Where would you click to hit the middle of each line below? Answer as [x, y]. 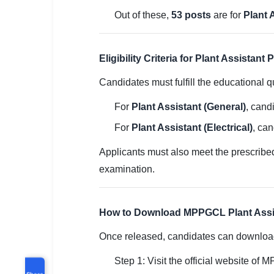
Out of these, [143, 15]
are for [227, 15]
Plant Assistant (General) [189, 107]
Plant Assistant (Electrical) [192, 128]
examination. [127, 169]
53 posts [191, 15]
